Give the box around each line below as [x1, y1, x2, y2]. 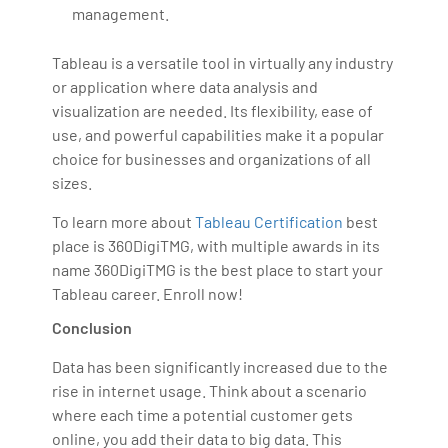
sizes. [52, 173, 93, 193]
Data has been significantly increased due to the [52, 357, 389, 377]
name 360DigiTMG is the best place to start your [52, 260, 384, 280]
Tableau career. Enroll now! [52, 284, 244, 304]
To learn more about [52, 212, 196, 232]
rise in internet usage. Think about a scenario [52, 381, 368, 401]
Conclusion [52, 318, 133, 338]
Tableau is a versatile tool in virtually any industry [52, 53, 394, 73]
